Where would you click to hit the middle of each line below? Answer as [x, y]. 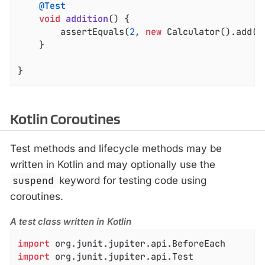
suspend [33, 180]
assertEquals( [95, 32]
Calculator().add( [210, 32]
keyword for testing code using [132, 180]
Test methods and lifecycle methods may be [116, 148]
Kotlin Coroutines [65, 119]
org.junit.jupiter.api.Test [122, 257]
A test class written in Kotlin [71, 221]
